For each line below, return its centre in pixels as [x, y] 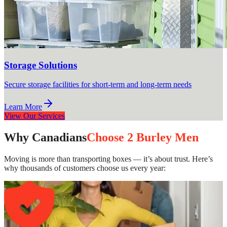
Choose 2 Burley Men [143, 138]
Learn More [23, 107]
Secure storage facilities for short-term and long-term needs [98, 85]
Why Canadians [45, 138]
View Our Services [34, 116]
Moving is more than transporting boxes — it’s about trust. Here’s [108, 159]
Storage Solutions [41, 65]
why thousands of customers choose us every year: [85, 168]
